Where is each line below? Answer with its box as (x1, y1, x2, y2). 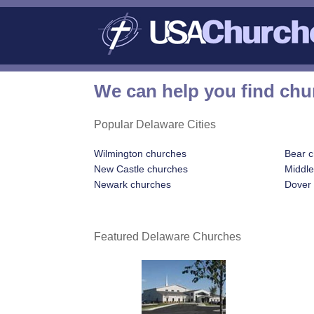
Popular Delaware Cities (94, 118, 217, 131)
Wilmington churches (94, 148, 187, 160)
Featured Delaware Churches (94, 230, 242, 243)
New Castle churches (94, 163, 189, 175)
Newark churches (94, 179, 172, 191)
